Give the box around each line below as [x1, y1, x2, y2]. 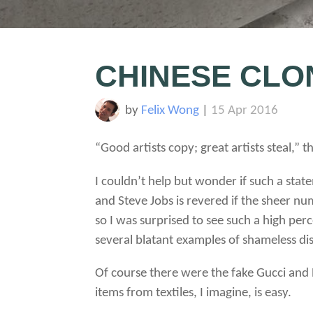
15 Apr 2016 [210, 103, 278, 117]
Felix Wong [140, 103, 199, 117]
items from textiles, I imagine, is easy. [95, 286, 292, 300]
